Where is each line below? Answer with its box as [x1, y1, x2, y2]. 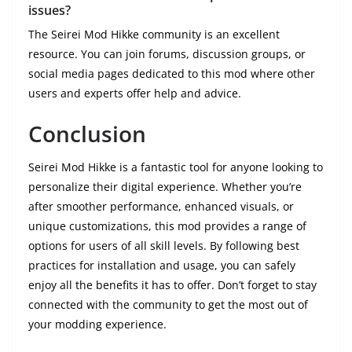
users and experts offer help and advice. [28, 86, 241, 101]
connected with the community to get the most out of [28, 297, 308, 313]
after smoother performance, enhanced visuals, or [28, 199, 294, 214]
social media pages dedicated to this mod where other [28, 66, 315, 82]
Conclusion [28, 119, 146, 149]
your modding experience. [28, 317, 167, 332]
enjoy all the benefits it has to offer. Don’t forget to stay [28, 277, 317, 293]
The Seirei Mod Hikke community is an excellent [28, 27, 280, 42]
